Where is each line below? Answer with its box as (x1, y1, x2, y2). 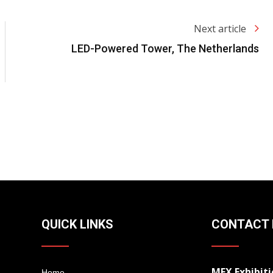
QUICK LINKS (41, 217, 113, 232)
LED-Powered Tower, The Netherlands (71, 42, 259, 55)
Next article (194, 22, 249, 36)
